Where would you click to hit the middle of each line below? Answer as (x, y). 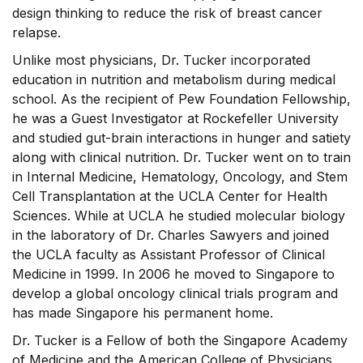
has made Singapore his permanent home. (143, 313)
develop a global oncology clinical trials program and (175, 293)
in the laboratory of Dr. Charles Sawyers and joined (171, 235)
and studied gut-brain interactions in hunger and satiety (181, 138)
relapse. (36, 32)
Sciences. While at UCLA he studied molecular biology (179, 216)
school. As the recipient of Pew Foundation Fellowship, (181, 99)
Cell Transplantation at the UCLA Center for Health (170, 196)
